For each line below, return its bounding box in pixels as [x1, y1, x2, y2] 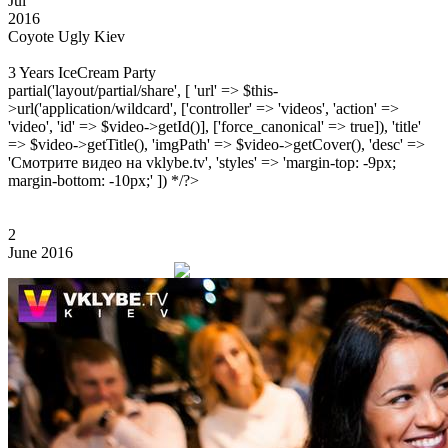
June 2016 [8, 244, 73, 261]
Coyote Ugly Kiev [8, 28, 125, 45]
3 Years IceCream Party [8, 64, 156, 81]
